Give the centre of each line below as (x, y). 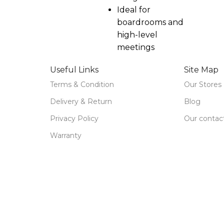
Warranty (65, 135)
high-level (137, 34)
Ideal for (134, 9)
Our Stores (203, 84)
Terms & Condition (82, 84)
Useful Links (74, 69)
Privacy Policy (74, 118)
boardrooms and (150, 22)
